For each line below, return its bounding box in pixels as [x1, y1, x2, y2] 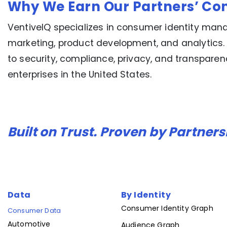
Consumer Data [8, 206, 61, 216]
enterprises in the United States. [8, 68, 152, 81]
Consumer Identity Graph [121, 203, 213, 214]
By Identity [121, 188, 171, 201]
